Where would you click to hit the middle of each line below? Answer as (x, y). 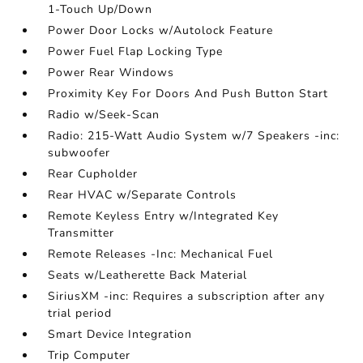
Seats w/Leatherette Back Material (148, 275)
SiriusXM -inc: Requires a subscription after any (187, 296)
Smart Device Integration (120, 334)
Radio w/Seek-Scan (104, 115)
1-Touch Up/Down (100, 9)
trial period (80, 313)
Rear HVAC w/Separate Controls (143, 195)
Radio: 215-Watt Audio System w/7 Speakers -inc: (194, 136)
